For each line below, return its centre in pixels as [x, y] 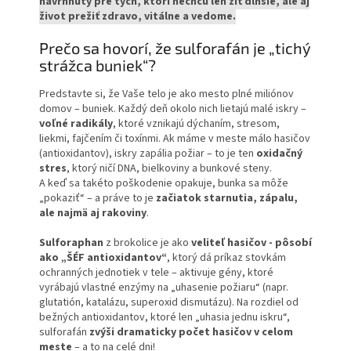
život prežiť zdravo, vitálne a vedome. [138, 17]
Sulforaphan [71, 242]
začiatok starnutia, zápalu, [227, 198]
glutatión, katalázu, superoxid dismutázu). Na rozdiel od [169, 302]
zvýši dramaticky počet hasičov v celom [191, 332]
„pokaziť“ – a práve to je [98, 198]
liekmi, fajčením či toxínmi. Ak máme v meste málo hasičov [175, 138]
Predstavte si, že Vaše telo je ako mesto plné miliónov [166, 94]
